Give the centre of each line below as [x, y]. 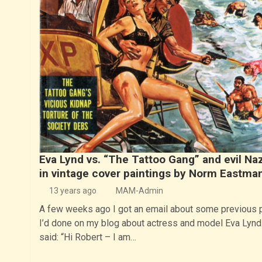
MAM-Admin [139, 191]
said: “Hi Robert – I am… [87, 237]
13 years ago [73, 191]
